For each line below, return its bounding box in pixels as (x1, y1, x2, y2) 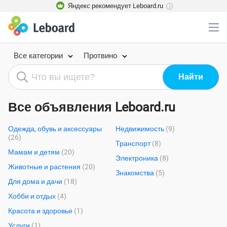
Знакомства (116, 169, 156, 177)
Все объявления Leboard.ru (8, 100, 175, 115)
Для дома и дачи (8, 177, 64, 185)
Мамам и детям (8, 148, 61, 156)
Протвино (84, 51, 117, 60)
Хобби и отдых (8, 192, 57, 200)
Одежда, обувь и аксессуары (8, 125, 102, 133)
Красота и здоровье (8, 207, 74, 215)
